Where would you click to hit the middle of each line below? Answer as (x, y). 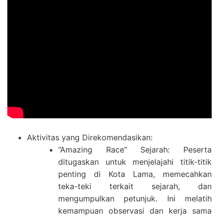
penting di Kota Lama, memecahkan (135, 174)
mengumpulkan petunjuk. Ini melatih (135, 198)
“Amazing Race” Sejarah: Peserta (135, 150)
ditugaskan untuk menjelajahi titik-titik (135, 162)
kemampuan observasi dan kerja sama (135, 211)
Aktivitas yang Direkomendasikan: (90, 137)
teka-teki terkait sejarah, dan (135, 186)
